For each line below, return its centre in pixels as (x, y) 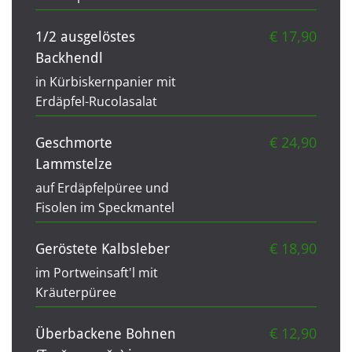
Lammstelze (74, 163)
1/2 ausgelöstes (85, 36)
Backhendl (69, 57)
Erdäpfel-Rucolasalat (96, 101)
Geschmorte (74, 142)
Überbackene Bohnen (106, 333)
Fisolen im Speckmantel (105, 207)
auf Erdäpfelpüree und (102, 187)
